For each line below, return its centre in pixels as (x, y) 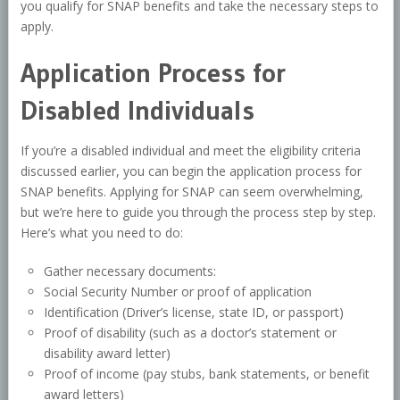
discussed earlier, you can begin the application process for (191, 171)
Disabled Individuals (137, 111)
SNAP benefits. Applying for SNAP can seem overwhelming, (192, 192)
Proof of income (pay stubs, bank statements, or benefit (207, 374)
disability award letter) (108, 354)
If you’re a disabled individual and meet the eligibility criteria (190, 151)
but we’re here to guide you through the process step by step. (198, 212)
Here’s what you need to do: (101, 233)
